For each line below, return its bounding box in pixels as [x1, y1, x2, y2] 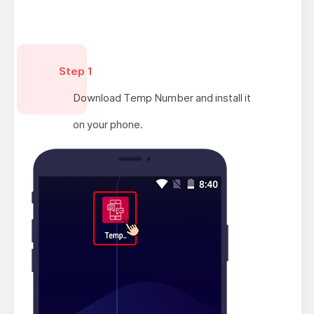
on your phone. [72, 117, 143, 131]
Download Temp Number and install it [72, 90, 251, 104]
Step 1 [58, 64, 93, 78]
